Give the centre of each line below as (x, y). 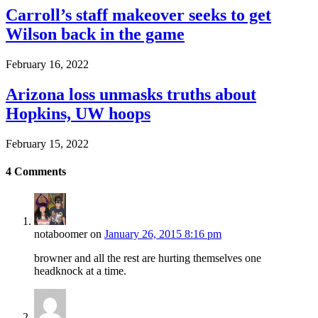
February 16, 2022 (47, 65)
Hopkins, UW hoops (78, 114)
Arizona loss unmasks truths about (131, 95)
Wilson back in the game (95, 34)
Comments (39, 172)
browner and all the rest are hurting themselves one (148, 258)
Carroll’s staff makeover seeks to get (138, 15)
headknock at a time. (80, 271)
